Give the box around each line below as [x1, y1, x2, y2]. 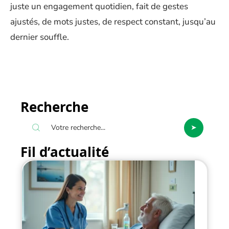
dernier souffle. [10, 31, 69, 43]
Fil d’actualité [20, 142, 109, 161]
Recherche [20, 97, 88, 116]
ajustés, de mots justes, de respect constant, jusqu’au [10, 15, 216, 28]
